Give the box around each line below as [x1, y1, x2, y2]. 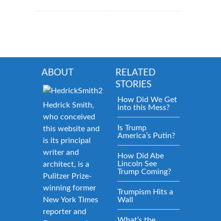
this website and [43, 125, 100, 133]
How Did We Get [117, 96, 177, 104]
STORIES [115, 80, 151, 90]
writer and [43, 148, 79, 157]
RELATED [115, 68, 155, 78]
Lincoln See [117, 160, 157, 168]
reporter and [43, 208, 86, 216]
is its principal [43, 137, 91, 145]
